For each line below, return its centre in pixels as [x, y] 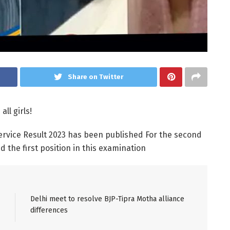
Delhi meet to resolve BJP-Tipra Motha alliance [108, 199]
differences [49, 210]
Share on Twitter [95, 76]
